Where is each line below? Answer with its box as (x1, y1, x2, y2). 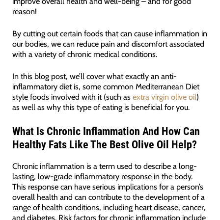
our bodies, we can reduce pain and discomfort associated (12, 39, 204, 49)
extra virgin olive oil (132, 92, 196, 102)
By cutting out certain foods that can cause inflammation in (12, 28, 207, 39)
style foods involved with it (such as (12, 92, 133, 102)
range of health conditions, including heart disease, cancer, (12, 202, 206, 212)
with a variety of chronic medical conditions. (12, 49, 157, 59)
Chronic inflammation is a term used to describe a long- (12, 161, 197, 171)
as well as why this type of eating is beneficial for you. (12, 102, 190, 112)
